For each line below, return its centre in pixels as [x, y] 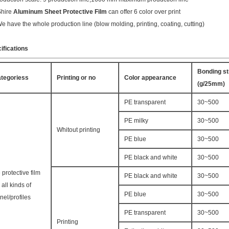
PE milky [136, 121]
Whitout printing [78, 130]
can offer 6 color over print [144, 12]
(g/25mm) [211, 84]
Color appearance [150, 78]
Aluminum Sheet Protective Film [59, 12]
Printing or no [76, 78]
